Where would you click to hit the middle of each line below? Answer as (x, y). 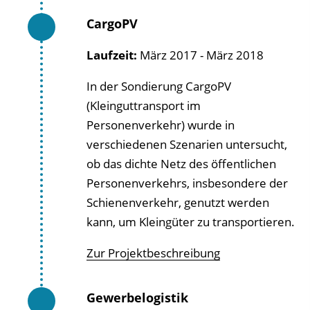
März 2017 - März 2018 (200, 55)
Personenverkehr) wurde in (161, 125)
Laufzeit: (112, 55)
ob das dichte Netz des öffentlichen (181, 163)
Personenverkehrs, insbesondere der (187, 183)
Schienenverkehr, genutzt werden (178, 202)
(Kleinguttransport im (144, 105)
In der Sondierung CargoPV (159, 86)
